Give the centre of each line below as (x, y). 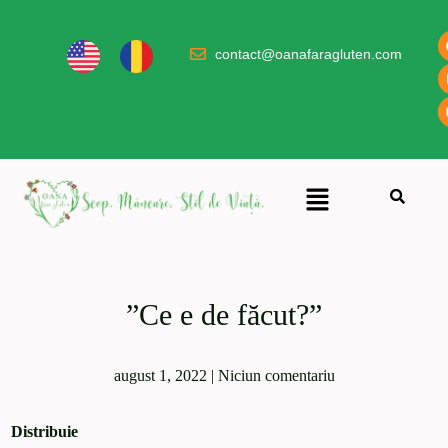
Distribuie (45, 432)
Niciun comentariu (276, 376)
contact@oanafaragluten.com (308, 54)
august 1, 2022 (160, 376)
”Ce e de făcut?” (224, 315)
